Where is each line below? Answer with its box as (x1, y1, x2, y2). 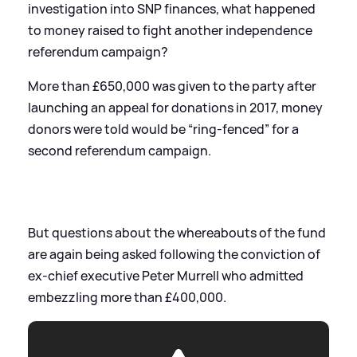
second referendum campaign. (28, 141, 211, 159)
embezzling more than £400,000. (28, 288, 226, 306)
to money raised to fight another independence (28, 21, 312, 39)
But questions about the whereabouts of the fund (28, 223, 326, 241)
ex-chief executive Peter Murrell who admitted (28, 266, 304, 284)
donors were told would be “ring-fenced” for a (28, 120, 299, 138)
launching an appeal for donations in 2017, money (28, 98, 323, 116)
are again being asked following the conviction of (28, 245, 320, 263)
